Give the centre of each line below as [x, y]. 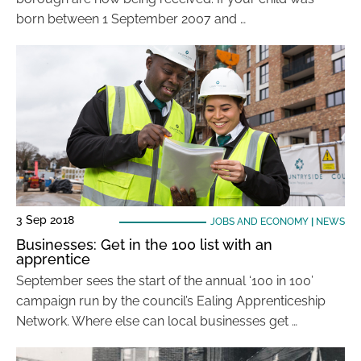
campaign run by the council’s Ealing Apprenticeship [171, 301]
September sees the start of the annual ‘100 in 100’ [165, 281]
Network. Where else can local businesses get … [157, 321]
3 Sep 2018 [45, 220]
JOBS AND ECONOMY [259, 222]
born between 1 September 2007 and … [131, 19]
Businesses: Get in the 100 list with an [144, 245]
